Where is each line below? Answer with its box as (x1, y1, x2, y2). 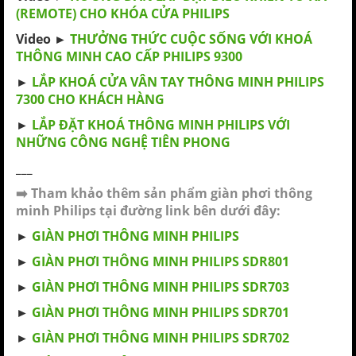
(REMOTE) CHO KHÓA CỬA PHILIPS (16, 5, 230, 22)
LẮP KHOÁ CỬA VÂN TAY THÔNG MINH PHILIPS (32, 73, 324, 91)
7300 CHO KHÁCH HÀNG (16, 91, 164, 108)
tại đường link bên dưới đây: (96, 202, 281, 219)
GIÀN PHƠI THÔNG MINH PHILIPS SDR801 (32, 253, 289, 270)
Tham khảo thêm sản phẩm (28, 184, 211, 202)
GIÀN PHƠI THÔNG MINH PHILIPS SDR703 (32, 278, 289, 296)
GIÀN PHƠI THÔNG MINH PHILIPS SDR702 (32, 329, 289, 346)
